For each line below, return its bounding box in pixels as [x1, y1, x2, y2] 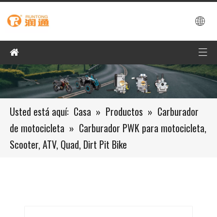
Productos [106, 104, 143, 119]
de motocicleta [10, 121, 64, 135]
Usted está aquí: [10, 104, 69, 119]
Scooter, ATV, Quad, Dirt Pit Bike [10, 137, 127, 152]
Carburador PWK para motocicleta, [79, 121, 206, 135]
